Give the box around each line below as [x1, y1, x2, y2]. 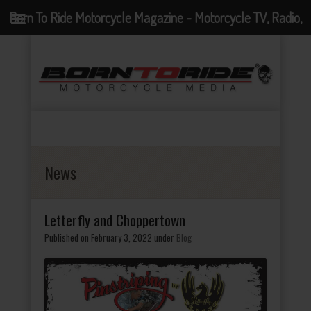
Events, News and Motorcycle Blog [68, 43, 243, 61]
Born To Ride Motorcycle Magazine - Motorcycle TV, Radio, [9, 8, 302, 26]
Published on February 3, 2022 [44, 230, 152, 244]
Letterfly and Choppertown [44, 208, 185, 230]
